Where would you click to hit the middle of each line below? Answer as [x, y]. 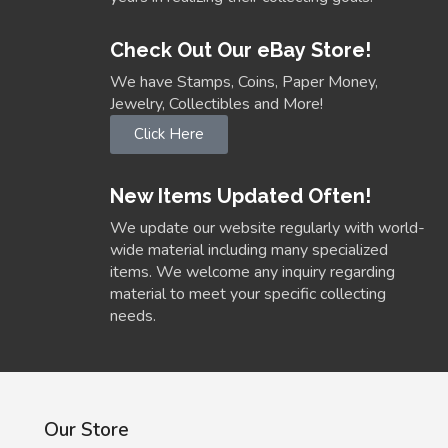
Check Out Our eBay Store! [240, 50]
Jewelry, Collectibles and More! [216, 104]
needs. [133, 316]
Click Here [169, 134]
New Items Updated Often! [240, 196]
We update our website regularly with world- [267, 228]
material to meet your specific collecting [248, 294]
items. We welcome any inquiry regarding [252, 272]
